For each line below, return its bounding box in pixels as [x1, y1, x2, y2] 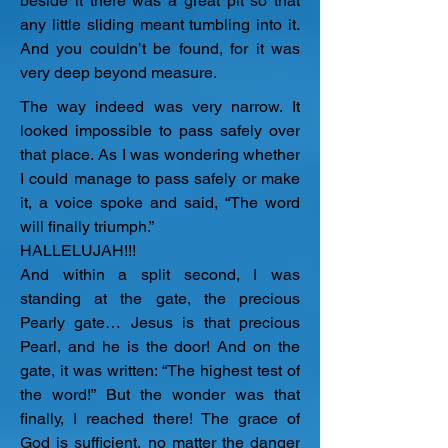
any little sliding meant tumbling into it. [20, 15, 300, 34]
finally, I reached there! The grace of [20, 409, 300, 428]
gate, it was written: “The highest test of [20, 361, 300, 380]
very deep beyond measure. [20, 63, 217, 82]
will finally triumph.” [20, 217, 154, 236]
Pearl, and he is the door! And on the [20, 337, 300, 356]
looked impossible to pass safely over [20, 121, 300, 140]
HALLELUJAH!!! [20, 241, 136, 260]
